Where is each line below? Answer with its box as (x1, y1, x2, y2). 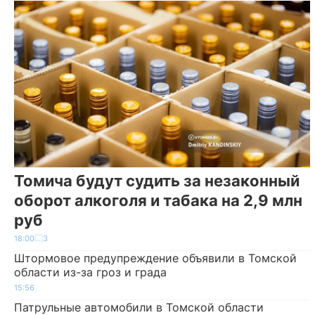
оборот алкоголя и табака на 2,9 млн (14, 191, 302, 210)
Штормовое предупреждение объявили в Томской (14, 251, 297, 266)
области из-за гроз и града (14, 265, 167, 280)
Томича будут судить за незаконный (14, 171, 300, 190)
